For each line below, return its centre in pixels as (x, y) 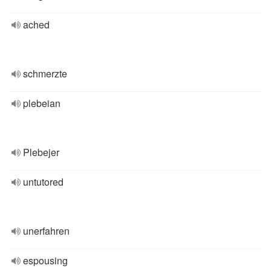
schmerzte (45, 73)
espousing (45, 260)
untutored (43, 182)
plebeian (42, 103)
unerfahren (46, 231)
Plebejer (41, 152)
